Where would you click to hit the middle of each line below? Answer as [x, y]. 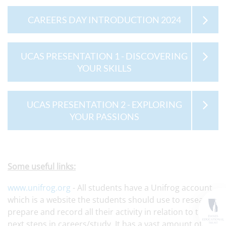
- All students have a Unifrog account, [143, 188]
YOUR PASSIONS [104, 117]
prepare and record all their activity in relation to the [108, 212]
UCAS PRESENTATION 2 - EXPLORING [104, 104]
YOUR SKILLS [104, 68]
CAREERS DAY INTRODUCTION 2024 [104, 20]
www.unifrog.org [39, 188]
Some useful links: [42, 166]
